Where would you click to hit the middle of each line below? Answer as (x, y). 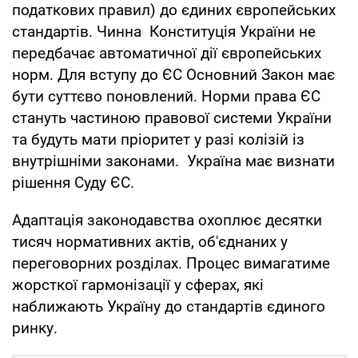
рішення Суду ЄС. (77, 182)
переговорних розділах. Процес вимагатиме (171, 263)
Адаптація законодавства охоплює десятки (167, 220)
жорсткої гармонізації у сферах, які (138, 284)
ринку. (35, 328)
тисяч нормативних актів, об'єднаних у (150, 241)
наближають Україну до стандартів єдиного (169, 306)
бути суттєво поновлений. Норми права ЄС (166, 96)
